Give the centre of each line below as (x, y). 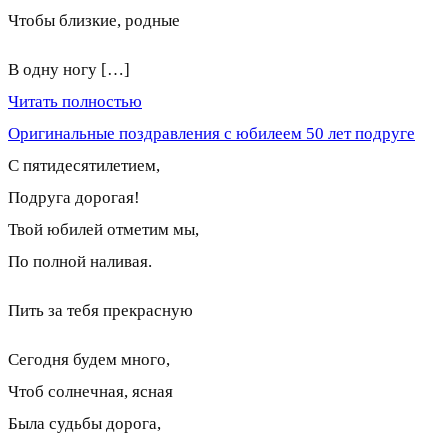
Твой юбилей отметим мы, (103, 229)
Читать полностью (75, 101)
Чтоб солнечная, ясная (90, 391)
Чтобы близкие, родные (94, 20)
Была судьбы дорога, (84, 423)
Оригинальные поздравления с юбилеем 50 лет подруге (211, 133)
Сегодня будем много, (89, 359)
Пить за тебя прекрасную (100, 310)
